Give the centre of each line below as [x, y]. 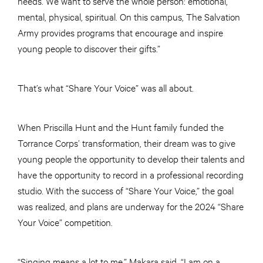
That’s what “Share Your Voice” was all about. [106, 87]
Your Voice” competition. [65, 222]
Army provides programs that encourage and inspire [120, 32]
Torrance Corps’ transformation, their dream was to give [127, 143]
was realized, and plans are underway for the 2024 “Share [131, 206]
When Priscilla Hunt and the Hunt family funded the [121, 127]
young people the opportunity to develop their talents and [131, 159]
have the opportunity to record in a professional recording [131, 174]
